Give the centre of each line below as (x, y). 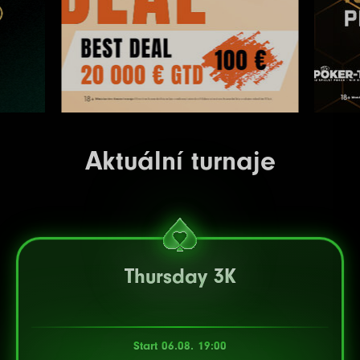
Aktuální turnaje (180, 161)
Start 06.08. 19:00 (180, 346)
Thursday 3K (180, 276)
